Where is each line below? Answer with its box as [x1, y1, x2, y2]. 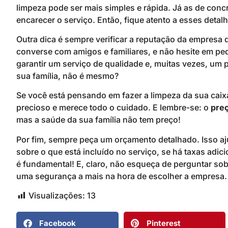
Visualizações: [28, 190, 85, 201]
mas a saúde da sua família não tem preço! [16, 115, 181, 125]
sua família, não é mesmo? [16, 70, 119, 81]
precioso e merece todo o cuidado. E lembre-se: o [16, 102, 211, 113]
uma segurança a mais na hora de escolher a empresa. [16, 170, 227, 181]
